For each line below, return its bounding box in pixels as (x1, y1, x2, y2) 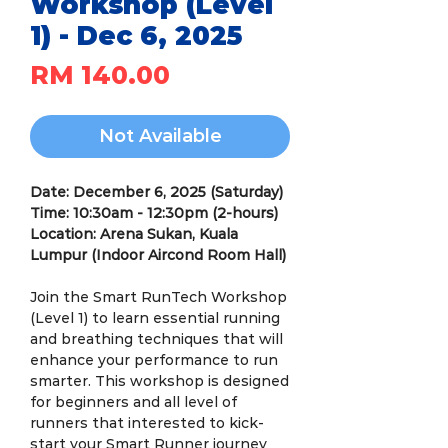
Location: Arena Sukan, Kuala (30, 225, 238, 243)
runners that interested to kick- (30, 414, 264, 432)
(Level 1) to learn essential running (30, 309, 280, 327)
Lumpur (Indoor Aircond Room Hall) (30, 246, 286, 264)
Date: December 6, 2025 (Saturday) (30, 183, 283, 201)
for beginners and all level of (30, 393, 237, 411)
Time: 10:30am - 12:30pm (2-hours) (30, 204, 278, 222)
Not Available (98, 125, 222, 147)
